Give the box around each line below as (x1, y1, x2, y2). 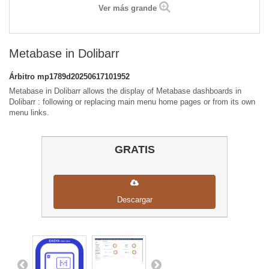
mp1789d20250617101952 (37, 72, 130, 82)
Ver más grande (98, 4, 157, 13)
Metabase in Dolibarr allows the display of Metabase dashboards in (9, 86, 241, 96)
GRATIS (114, 144, 155, 156)
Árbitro (9, 72, 37, 82)
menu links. (9, 108, 49, 118)
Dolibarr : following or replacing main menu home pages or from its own (9, 97, 255, 107)
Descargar (116, 195, 153, 205)
